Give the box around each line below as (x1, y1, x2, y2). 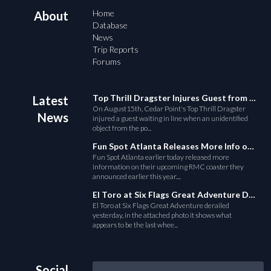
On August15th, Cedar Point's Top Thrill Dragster (93, 104, 246, 114)
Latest (33, 93, 69, 108)
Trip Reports (93, 44, 139, 55)
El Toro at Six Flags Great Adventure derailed (93, 201, 230, 211)
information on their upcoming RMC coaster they (93, 162, 244, 172)
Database (93, 20, 128, 31)
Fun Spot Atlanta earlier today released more (93, 152, 230, 162)
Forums (93, 56, 122, 67)
